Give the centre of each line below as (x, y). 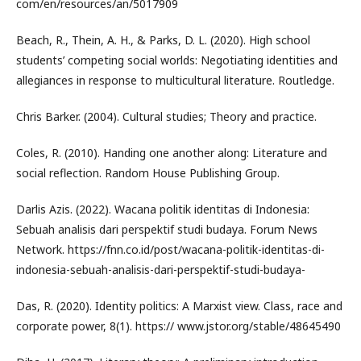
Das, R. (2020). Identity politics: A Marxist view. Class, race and (179, 306)
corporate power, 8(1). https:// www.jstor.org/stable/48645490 (178, 326)
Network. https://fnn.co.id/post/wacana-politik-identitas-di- (170, 249)
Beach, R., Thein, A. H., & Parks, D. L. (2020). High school (163, 40)
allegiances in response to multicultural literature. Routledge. (175, 80)
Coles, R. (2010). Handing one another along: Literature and (172, 153)
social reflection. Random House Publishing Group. (148, 173)
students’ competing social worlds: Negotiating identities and (177, 60)
